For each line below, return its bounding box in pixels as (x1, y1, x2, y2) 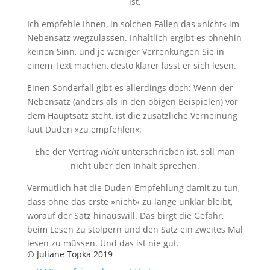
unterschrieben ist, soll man (121, 146, 235, 157)
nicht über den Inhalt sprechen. (70, 160, 199, 171)
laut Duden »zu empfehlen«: (27, 124, 142, 135)
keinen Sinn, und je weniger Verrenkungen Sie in (27, 46, 224, 57)
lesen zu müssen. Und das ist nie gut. (27, 237, 179, 249)
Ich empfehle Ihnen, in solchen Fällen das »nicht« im (27, 18, 239, 30)
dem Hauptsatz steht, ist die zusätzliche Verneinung (27, 110, 237, 121)
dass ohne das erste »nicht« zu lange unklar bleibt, (27, 196, 233, 207)
